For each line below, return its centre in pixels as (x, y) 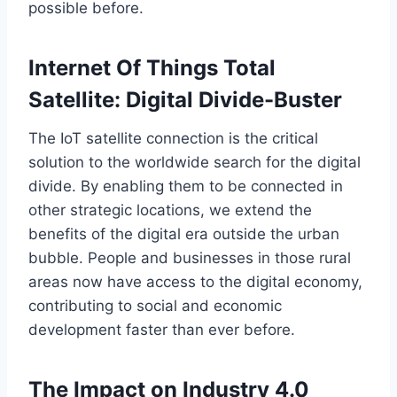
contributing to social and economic (155, 305)
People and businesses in (181, 257)
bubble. (58, 257)
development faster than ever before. (162, 329)
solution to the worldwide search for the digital (195, 162)
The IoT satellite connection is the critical (173, 138)
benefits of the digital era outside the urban (184, 234)
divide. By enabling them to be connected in (186, 186)
